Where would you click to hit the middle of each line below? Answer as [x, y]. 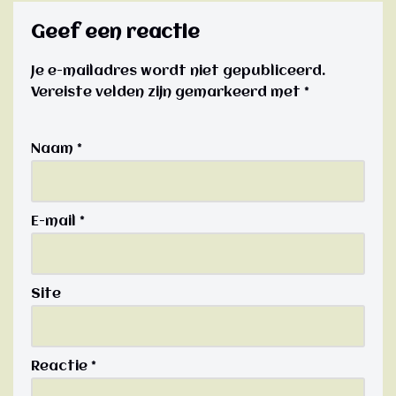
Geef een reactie [115, 33]
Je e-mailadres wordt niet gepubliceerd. [178, 71]
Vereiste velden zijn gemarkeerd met [168, 92]
